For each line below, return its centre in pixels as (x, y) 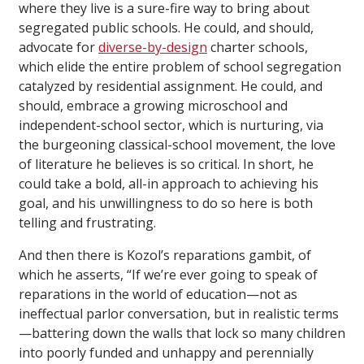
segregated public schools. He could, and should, (166, 28)
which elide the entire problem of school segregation (180, 67)
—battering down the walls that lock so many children (182, 334)
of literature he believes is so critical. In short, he (166, 165)
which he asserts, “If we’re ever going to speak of (168, 275)
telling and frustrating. (87, 223)
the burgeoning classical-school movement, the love (177, 145)
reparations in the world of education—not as (158, 295)
